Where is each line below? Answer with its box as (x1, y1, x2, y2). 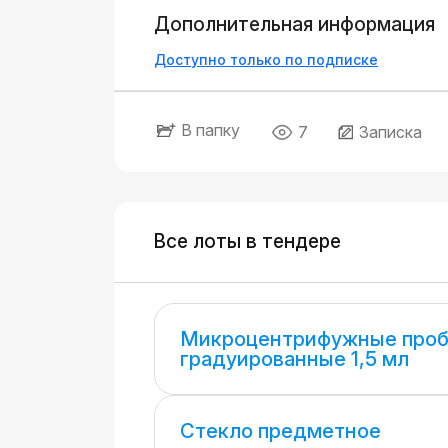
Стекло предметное (180, 419, 381, 443)
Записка (359, 121, 422, 142)
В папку (181, 120, 240, 140)
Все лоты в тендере (154, 230, 341, 253)
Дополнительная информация (154, 13, 435, 36)
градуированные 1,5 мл (180, 347, 409, 371)
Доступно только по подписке (154, 51, 378, 68)
